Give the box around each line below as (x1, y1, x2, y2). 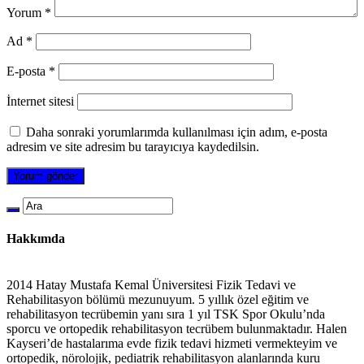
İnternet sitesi (6, 93, 74, 108)
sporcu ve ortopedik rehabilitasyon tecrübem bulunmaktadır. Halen (6, 322, 347, 336)
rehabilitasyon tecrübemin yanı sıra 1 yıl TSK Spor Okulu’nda (6, 307, 325, 322)
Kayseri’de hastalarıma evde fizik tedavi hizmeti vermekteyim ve (6, 336, 337, 351)
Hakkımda (6, 231, 65, 245)
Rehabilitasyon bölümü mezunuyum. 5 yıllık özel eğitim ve (6, 292, 309, 307)
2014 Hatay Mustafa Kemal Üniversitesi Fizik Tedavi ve (6, 278, 296, 292)
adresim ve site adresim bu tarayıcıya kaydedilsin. (6, 139, 259, 154)
